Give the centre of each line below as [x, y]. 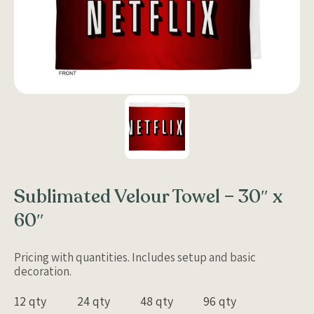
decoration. [43, 271]
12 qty [30, 301]
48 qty [157, 301]
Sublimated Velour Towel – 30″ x [148, 196]
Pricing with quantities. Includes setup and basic [135, 257]
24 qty [94, 301]
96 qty [220, 301]
